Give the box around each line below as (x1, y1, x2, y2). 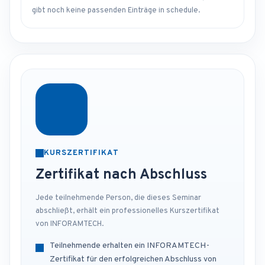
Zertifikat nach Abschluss (35, 166, 207, 184)
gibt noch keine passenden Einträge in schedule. (32, 6, 200, 15)
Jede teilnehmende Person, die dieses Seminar (35, 193, 201, 203)
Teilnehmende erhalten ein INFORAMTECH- (50, 241, 209, 251)
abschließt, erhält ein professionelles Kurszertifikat (35, 206, 219, 216)
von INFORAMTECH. (35, 219, 104, 229)
